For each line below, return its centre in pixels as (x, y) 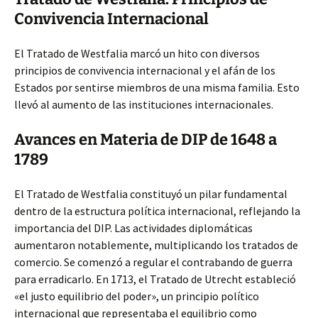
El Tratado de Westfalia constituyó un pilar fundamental (151, 194)
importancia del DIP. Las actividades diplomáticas (133, 228)
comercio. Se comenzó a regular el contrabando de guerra (153, 262)
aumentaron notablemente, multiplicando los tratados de (156, 245)
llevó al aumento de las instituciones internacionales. (144, 104)
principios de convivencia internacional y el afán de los (145, 70)
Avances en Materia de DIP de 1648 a (146, 139)
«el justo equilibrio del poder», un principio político (137, 296)
